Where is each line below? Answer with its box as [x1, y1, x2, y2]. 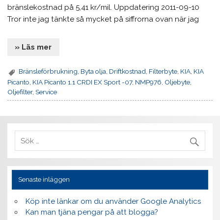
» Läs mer [15, 42, 52, 52]
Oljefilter [7, 87, 33, 96]
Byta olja [81, 67, 107, 76]
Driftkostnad [109, 67, 146, 76]
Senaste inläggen [18, 175, 70, 184]
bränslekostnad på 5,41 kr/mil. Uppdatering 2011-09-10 [7, 3, 200, 12]
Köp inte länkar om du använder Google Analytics [25, 197, 201, 206]
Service [35, 87, 57, 96]
